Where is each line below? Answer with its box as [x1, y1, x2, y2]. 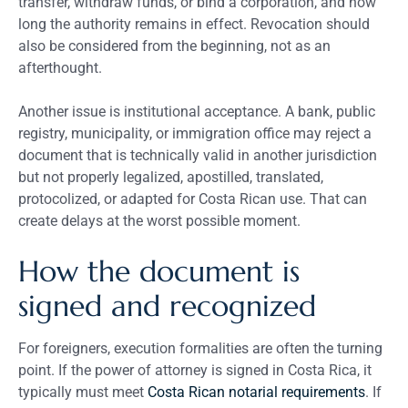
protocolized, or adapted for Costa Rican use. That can [18, 189, 367, 208]
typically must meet [18, 382, 148, 401]
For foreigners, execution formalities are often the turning [18, 339, 382, 357]
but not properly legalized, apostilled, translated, [18, 168, 323, 186]
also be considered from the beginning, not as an [18, 36, 331, 55]
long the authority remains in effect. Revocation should [18, 15, 370, 33]
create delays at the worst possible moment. [18, 211, 301, 229]
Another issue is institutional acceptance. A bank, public [18, 102, 375, 120]
